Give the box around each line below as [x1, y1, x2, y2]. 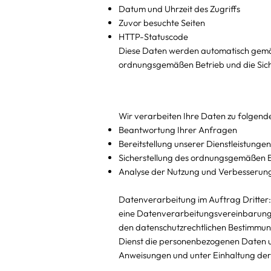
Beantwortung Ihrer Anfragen [118, 123, 237, 135]
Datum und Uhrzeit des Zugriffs [118, 2, 240, 15]
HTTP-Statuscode [118, 30, 188, 42]
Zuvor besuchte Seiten [118, 16, 205, 28]
